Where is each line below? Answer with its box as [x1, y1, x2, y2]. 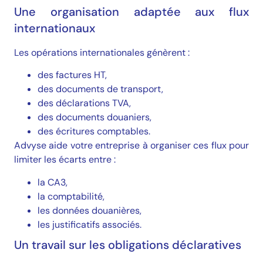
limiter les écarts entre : [14, 153, 116, 166]
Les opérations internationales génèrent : [14, 46, 190, 59]
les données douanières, [38, 204, 141, 217]
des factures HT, [38, 69, 107, 82]
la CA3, [38, 176, 68, 188]
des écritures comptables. [38, 125, 150, 138]
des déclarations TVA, [38, 97, 131, 110]
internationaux [14, 21, 95, 36]
